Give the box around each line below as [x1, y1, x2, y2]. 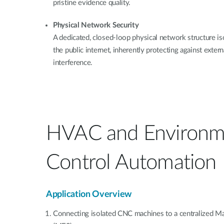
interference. [53, 58, 93, 66]
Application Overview [46, 189, 131, 199]
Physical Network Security [53, 21, 139, 29]
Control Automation [46, 151, 216, 173]
